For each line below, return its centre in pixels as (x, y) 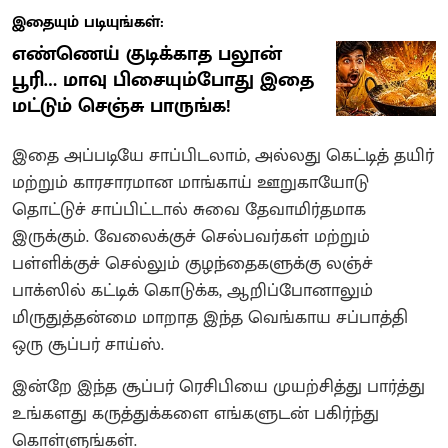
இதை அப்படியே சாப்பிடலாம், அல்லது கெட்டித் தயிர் (223, 156)
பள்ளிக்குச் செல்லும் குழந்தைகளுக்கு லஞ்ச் (192, 264)
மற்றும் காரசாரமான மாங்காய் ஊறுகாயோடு (190, 183)
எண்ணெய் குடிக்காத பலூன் (147, 54)
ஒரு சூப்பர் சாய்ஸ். (90, 345)
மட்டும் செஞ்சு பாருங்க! (121, 106)
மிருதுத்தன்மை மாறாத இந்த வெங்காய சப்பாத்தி (210, 318)
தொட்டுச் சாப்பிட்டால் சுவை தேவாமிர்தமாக (189, 210)
